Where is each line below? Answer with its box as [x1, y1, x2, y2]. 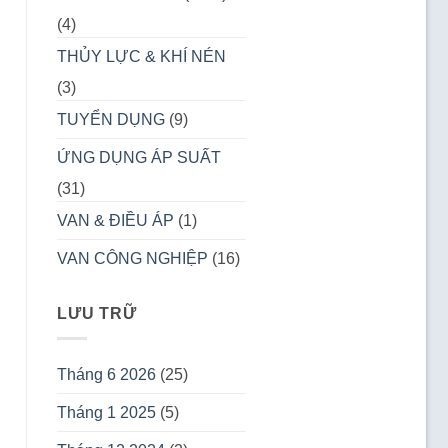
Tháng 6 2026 [57, 365, 156, 383]
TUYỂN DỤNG [57, 111, 165, 129]
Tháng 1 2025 [57, 403, 156, 421]
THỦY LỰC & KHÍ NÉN [57, 48, 226, 66]
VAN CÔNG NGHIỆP [57, 250, 208, 268]
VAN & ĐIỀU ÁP [57, 212, 174, 230]
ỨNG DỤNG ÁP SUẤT [57, 149, 221, 167]
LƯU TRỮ [57, 305, 137, 323]
